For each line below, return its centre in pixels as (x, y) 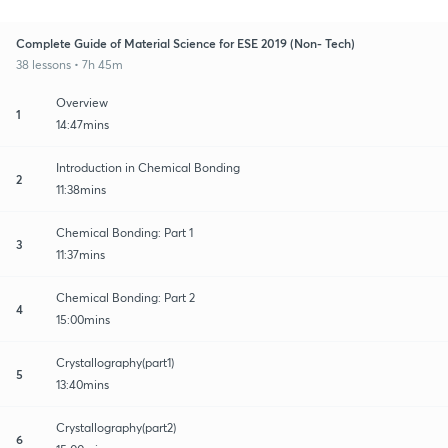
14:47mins (82, 124)
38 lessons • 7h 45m (69, 64)
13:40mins (82, 384)
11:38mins (81, 189)
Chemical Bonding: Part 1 (124, 232)
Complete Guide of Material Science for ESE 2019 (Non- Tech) (185, 42)
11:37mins (80, 254)
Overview (82, 102)
